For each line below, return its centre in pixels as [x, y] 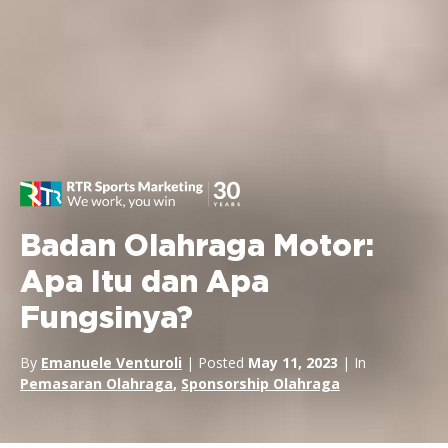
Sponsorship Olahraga [260, 383]
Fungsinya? [106, 319]
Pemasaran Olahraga [96, 383]
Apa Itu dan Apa [144, 283]
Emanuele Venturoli [111, 362]
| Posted [215, 362]
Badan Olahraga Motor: [197, 247]
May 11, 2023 [293, 362]
